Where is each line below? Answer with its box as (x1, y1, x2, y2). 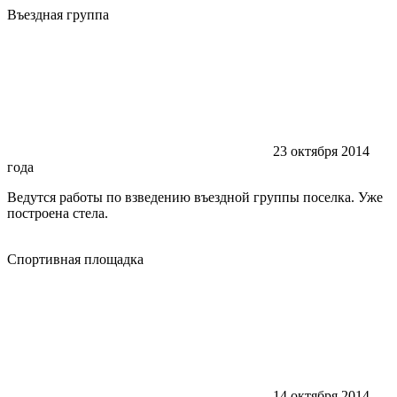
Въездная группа (7, 6, 109, 22)
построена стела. (7, 205, 108, 221)
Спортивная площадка (7, 251, 144, 267)
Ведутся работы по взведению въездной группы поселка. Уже (7, 189, 383, 205)
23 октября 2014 (273, 143, 370, 159)
